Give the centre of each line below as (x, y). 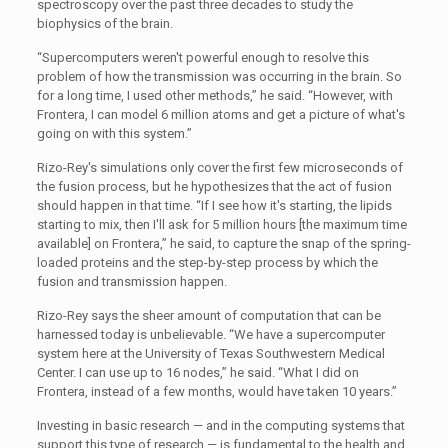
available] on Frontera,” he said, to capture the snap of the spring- (223, 243)
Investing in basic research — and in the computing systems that (220, 425)
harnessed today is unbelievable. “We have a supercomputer (210, 334)
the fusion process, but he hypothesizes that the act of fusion (214, 186)
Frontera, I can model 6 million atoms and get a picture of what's (220, 114)
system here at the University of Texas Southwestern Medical (210, 353)
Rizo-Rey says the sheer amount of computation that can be (208, 315)
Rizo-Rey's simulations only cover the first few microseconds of (219, 167)
